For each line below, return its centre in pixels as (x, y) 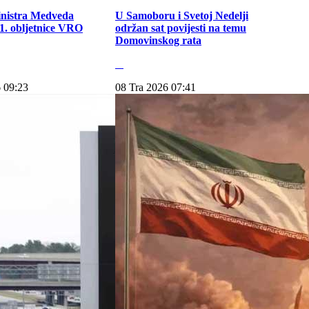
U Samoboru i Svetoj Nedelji (182, 16)
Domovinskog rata (158, 40)
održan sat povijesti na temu (181, 28)
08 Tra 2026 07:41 (156, 87)
